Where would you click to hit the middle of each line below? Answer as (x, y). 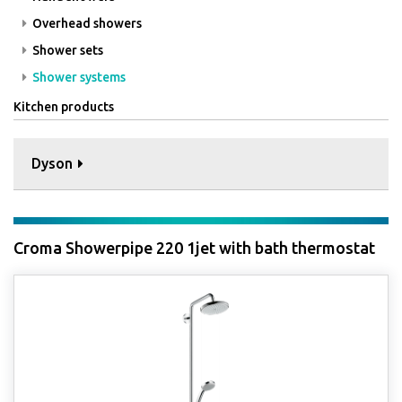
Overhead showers (86, 23)
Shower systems (78, 77)
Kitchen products (64, 107)
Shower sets (66, 50)
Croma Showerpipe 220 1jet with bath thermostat (194, 248)
